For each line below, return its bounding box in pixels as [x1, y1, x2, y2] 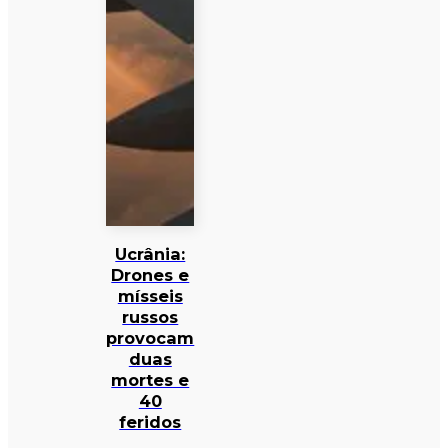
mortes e [111, 370, 190, 391]
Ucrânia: [115, 244, 186, 265]
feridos [119, 412, 182, 433]
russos [122, 307, 179, 328]
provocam [106, 328, 195, 349]
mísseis [117, 286, 183, 307]
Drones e [111, 265, 190, 286]
